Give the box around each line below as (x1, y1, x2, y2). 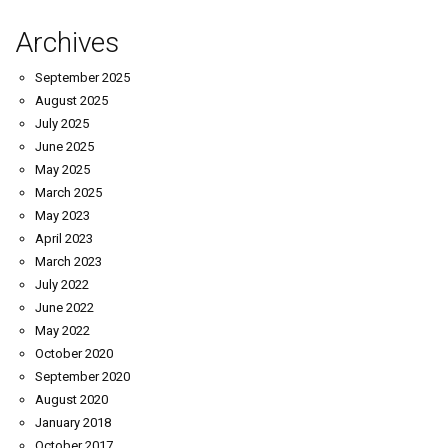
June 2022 (35, 300, 94, 316)
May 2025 (35, 162, 90, 178)
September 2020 (35, 369, 130, 385)
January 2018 (35, 415, 111, 431)
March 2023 (35, 254, 102, 270)
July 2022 (35, 277, 89, 293)
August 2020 (35, 392, 108, 408)
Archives (15, 26, 119, 60)
